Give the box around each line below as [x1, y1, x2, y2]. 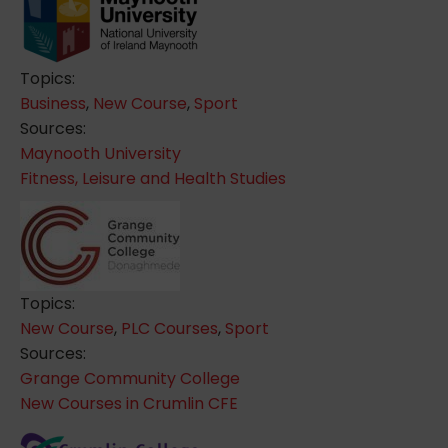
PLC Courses [121, 316, 218, 340]
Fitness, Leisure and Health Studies [20, 166, 286, 190]
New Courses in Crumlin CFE [20, 391, 238, 415]
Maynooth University [20, 141, 181, 165]
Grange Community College [20, 366, 240, 390]
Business [20, 91, 86, 115]
